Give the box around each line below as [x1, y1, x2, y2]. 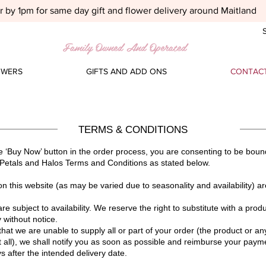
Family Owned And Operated [62, 37, 186, 55]
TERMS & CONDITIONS [78, 123, 188, 135]
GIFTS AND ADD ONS [85, 66, 167, 76]
